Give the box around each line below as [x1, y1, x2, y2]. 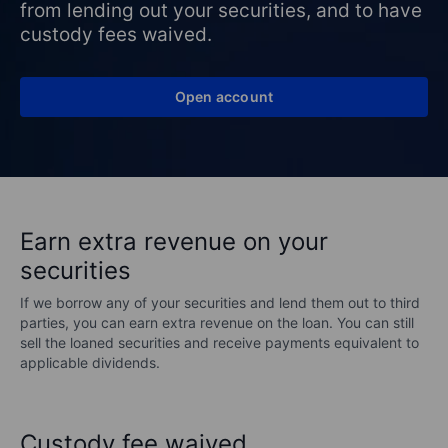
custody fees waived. [20, 23, 212, 46]
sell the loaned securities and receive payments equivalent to [20, 334, 419, 351]
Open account [174, 88, 274, 105]
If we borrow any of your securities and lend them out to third [20, 294, 420, 311]
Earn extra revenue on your [20, 227, 328, 256]
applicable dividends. [20, 354, 160, 371]
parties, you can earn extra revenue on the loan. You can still [20, 314, 414, 331]
